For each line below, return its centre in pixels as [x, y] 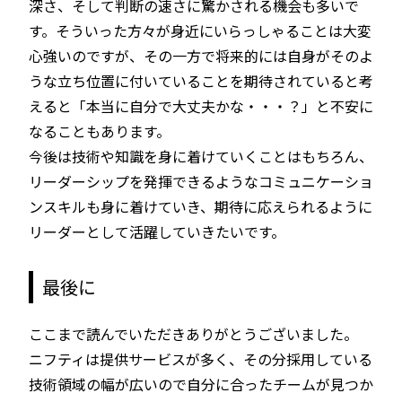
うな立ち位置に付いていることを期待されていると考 [201, 80]
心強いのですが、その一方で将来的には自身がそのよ [201, 55]
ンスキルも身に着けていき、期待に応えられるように [201, 206]
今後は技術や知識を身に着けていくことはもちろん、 [201, 156]
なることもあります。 [100, 131]
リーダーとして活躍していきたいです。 [157, 231]
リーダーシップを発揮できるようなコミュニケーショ [201, 181]
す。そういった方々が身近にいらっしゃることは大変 [200, 30]
